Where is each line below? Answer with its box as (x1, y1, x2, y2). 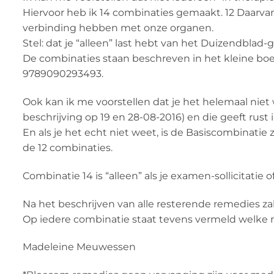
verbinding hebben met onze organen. (23, 22, 213, 34)
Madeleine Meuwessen (23, 241, 136, 253)
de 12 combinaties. (23, 141, 113, 154)
